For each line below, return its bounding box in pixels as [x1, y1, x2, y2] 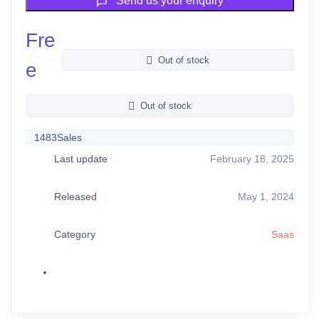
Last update [54, 152, 108, 164]
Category [54, 228, 95, 240]
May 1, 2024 [238, 190, 294, 202]
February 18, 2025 [210, 152, 294, 164]
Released [54, 190, 97, 202]
